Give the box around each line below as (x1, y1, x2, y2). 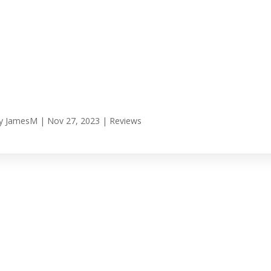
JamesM (5, 115, 38, 127)
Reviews (109, 115, 142, 127)
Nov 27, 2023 (47, 115, 100, 127)
